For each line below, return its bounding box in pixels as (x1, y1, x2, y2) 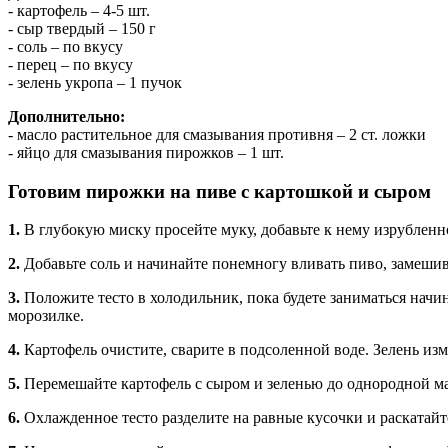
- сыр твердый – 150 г (8, 19, 156, 37)
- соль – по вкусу (8, 37, 123, 55)
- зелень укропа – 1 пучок (8, 73, 182, 91)
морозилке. (8, 307, 84, 325)
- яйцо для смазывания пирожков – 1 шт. (8, 143, 284, 161)
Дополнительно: (8, 107, 125, 125)
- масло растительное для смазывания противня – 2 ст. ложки (8, 125, 426, 143)
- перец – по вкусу (8, 55, 133, 73)
